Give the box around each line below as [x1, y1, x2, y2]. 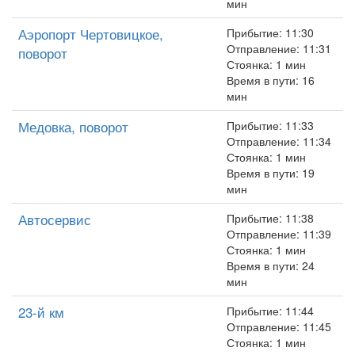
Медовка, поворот [18, 116, 128, 136]
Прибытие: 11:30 [227, 25, 314, 40]
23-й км [18, 302, 64, 322]
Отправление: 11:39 [227, 226, 331, 242]
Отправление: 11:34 [227, 133, 331, 149]
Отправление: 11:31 [227, 40, 331, 56]
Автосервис [18, 209, 91, 229]
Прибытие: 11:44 [227, 303, 314, 319]
